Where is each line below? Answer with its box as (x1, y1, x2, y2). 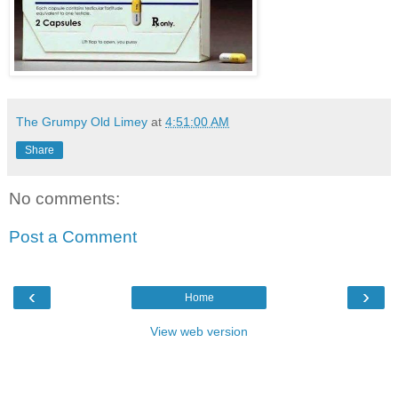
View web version (150, 324, 248, 339)
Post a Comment (9, 227, 137, 247)
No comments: (9, 188, 120, 208)
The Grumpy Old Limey (16, 115, 147, 130)
